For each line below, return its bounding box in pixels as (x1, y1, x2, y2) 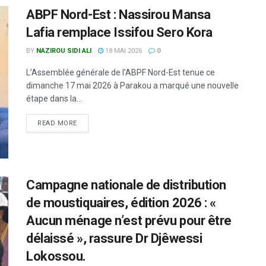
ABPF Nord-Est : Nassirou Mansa (26, 7, 211, 22)
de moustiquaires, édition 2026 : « (26, 195, 217, 211)
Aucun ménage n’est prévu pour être (26, 213, 232, 229)
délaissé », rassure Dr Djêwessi (26, 231, 202, 246)
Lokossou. (26, 249, 87, 264)
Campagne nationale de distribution (26, 178, 227, 193)
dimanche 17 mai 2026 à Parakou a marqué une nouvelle (26, 81, 239, 90)
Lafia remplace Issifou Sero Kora (26, 25, 213, 40)
